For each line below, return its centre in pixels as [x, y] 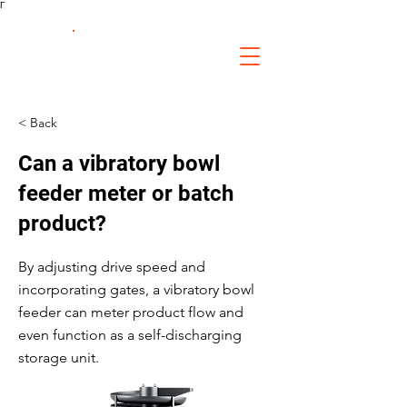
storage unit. [59, 357]
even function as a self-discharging [130, 335]
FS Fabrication [144, 48]
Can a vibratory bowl [119, 164]
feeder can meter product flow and [131, 312]
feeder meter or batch [126, 194]
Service [144, 65]
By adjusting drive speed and [112, 267]
